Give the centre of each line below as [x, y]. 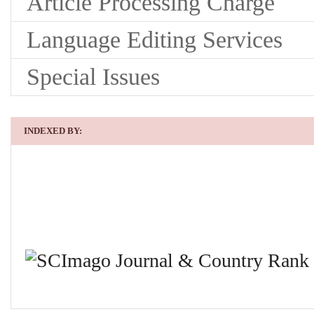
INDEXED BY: [53, 130]
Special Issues [93, 76]
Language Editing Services [155, 39]
